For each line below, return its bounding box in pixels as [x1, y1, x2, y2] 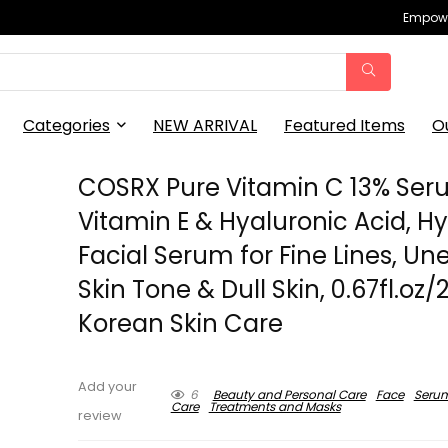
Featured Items [284, 114, 405, 137]
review [78, 407, 123, 424]
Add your [78, 378, 138, 395]
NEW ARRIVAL [153, 114, 257, 137]
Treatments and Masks [208, 398, 341, 416]
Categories [23, 114, 110, 137]
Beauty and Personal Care [212, 385, 366, 403]
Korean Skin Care [78, 307, 284, 340]
